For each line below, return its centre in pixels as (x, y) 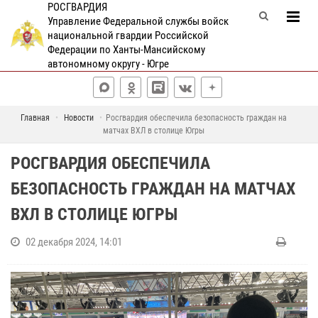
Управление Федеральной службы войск (138, 21)
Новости (79, 118)
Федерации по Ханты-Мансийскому (126, 50)
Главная (35, 118)
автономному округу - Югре (108, 64)
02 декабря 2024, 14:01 (74, 242)
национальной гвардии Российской (128, 35)
